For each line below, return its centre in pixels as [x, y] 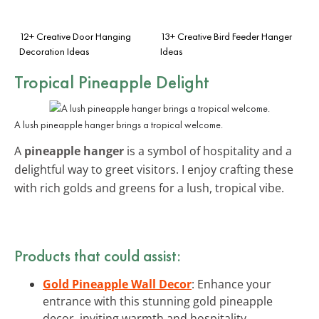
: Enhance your [231, 284]
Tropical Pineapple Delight [112, 82]
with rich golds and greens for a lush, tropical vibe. [149, 188]
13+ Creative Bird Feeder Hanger [226, 36]
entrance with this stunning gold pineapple [158, 301]
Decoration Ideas [54, 51]
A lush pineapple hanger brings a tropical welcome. [119, 124]
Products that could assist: [98, 255]
